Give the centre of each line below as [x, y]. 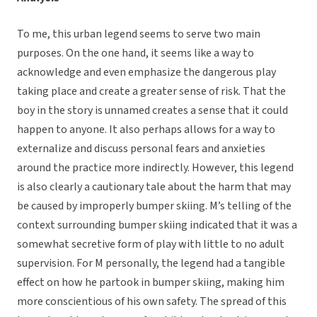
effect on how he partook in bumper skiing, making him [151, 283]
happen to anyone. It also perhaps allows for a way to [146, 130]
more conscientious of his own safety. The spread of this [152, 302]
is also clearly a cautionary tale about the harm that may [154, 187]
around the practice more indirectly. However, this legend [155, 168]
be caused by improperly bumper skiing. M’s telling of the [154, 206]
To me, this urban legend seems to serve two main [139, 34]
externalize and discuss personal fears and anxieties [141, 149]
